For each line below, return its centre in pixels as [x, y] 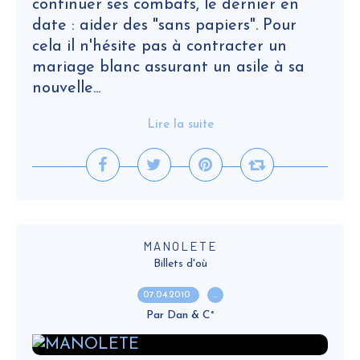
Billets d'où [180, 264]
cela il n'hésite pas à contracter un [160, 47]
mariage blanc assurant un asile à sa [168, 67]
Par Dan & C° [180, 315]
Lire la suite [180, 125]
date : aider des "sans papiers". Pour [164, 26]
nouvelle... [66, 88]
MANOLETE [180, 246]
